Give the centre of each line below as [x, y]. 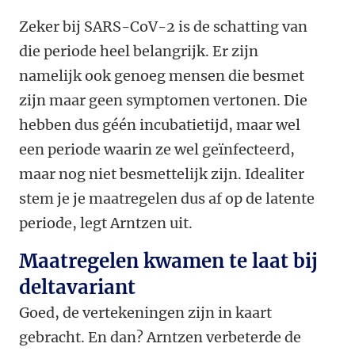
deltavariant [77, 288]
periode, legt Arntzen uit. [106, 223]
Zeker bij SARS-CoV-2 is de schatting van [163, 27]
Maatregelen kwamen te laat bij [168, 261]
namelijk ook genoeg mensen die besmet [162, 76]
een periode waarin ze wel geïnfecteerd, [157, 150]
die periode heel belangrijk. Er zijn [139, 52]
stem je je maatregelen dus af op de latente [167, 199]
